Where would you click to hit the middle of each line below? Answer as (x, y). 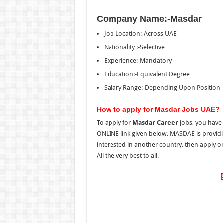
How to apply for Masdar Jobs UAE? (158, 109)
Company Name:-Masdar (149, 19)
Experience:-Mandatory (138, 60)
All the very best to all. (127, 155)
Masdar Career (155, 122)
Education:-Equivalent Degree (147, 74)
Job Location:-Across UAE (140, 33)
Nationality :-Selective (134, 47)
